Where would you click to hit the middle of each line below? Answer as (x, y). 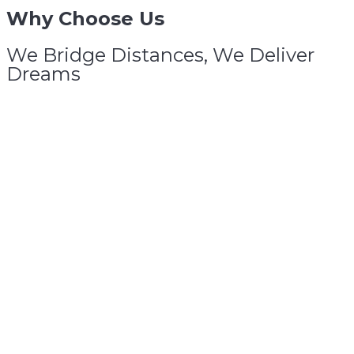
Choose (96, 18)
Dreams (43, 73)
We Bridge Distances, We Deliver (160, 55)
